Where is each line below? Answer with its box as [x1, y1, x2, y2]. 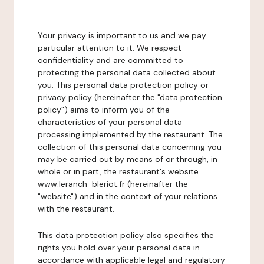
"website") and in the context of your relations [38, 191, 217, 202]
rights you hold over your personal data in [38, 242, 200, 253]
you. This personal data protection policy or [38, 80, 209, 90]
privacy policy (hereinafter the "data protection [38, 92, 222, 103]
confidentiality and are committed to [38, 55, 183, 65]
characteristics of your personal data [38, 117, 182, 127]
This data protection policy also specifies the [38, 230, 214, 240]
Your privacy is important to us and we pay [38, 30, 206, 41]
